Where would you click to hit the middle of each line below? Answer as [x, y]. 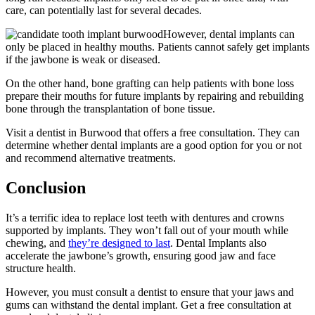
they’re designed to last [119, 243]
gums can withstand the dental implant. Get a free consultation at [148, 304]
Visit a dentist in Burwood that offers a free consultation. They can [153, 133]
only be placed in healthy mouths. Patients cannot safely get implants [157, 47]
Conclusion [46, 187]
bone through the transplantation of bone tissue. [110, 109]
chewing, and [37, 243]
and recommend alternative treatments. [92, 158]
